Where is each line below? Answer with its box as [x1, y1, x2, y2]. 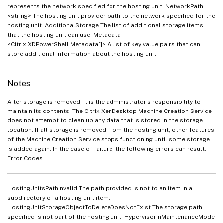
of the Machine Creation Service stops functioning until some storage [7, 135, 210, 143]
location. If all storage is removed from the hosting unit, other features [7, 126, 214, 133]
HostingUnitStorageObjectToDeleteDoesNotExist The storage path [7, 203, 202, 211]
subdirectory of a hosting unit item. [7, 194, 110, 201]
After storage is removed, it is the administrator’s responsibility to [7, 98, 201, 105]
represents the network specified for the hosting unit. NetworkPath [7, 2, 203, 10]
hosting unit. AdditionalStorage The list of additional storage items [7, 21, 203, 29]
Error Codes [7, 154, 43, 162]
